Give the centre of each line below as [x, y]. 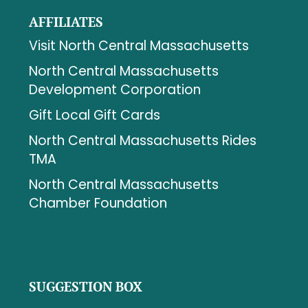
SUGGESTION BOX [85, 287]
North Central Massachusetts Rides [142, 140]
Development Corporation [114, 89]
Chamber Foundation [98, 203]
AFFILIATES [66, 21]
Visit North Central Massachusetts [139, 45]
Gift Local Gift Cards [94, 115]
